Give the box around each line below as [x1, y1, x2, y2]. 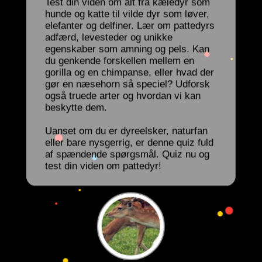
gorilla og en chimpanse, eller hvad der [44, 67, 214, 79]
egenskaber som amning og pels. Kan [44, 44, 209, 56]
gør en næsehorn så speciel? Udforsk [44, 79, 210, 91]
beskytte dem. [44, 102, 107, 114]
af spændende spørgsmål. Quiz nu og [44, 149, 209, 161]
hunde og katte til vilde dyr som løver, [44, 9, 209, 20]
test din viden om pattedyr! [44, 161, 161, 173]
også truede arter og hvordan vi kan [44, 91, 201, 102]
